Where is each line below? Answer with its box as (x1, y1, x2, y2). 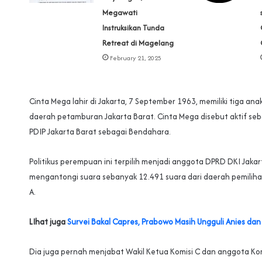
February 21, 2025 (110, 53, 162, 63)
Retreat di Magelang (102, 37, 174, 49)
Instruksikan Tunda (102, 22, 165, 33)
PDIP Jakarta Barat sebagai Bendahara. (29, 125, 171, 137)
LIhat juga (29, 215, 67, 227)
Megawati (102, 6, 138, 18)
